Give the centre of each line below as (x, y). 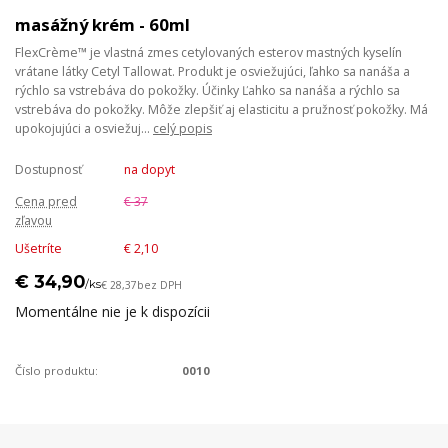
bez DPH (159, 284)
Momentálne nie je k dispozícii (112, 311)
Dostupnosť (48, 170)
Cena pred (46, 202)
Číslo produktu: (56, 371)
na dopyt (149, 170)
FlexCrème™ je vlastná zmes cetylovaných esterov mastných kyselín (208, 53)
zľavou (33, 221)
